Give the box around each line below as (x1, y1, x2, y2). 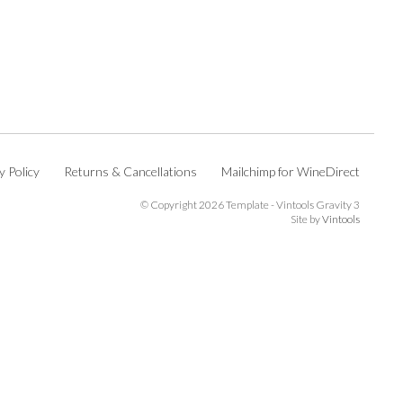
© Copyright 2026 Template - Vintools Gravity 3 (140, 197, 360, 211)
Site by (291, 211, 322, 226)
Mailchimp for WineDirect (221, 163, 360, 179)
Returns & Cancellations (64, 163, 197, 179)
